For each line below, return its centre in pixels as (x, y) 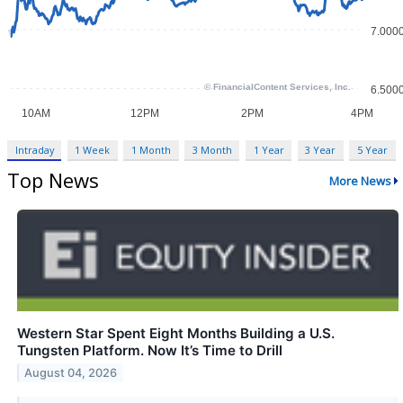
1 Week (93, 150)
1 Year (269, 150)
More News (360, 180)
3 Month (212, 150)
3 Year (321, 150)
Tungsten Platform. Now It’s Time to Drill (150, 351)
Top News (53, 180)
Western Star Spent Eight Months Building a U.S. (176, 334)
